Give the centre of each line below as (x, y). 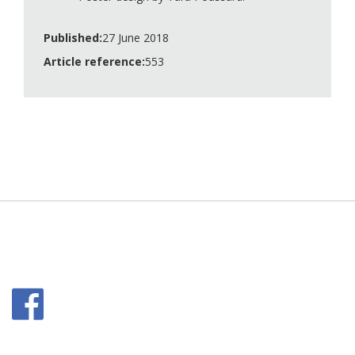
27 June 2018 (136, 37)
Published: (73, 37)
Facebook (74, 294)
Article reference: (94, 61)
